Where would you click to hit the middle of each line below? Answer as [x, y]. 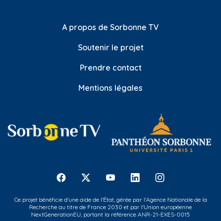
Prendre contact [110, 68]
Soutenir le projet [110, 48]
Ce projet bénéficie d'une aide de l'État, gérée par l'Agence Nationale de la [110, 199]
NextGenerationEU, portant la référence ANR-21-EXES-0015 [110, 214]
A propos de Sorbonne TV [110, 27]
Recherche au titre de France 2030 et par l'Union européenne [110, 207]
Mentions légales [110, 88]
